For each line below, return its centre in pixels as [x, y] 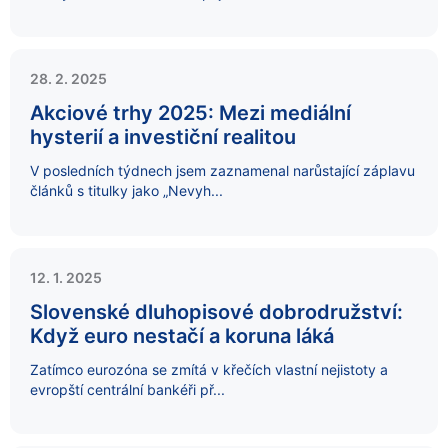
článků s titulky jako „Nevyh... [126, 191]
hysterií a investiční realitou [163, 137]
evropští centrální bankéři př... [127, 389]
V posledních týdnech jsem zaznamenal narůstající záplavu [222, 171]
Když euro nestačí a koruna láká [182, 335]
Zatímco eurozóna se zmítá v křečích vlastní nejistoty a [209, 369]
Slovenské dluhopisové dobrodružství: [216, 311]
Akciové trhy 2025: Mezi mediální [190, 113]
